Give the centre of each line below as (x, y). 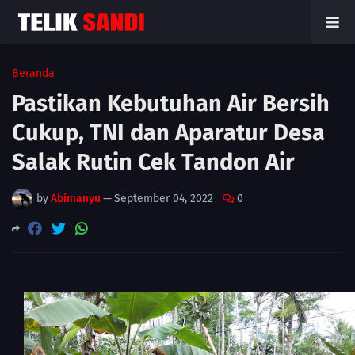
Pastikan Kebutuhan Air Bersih (171, 103)
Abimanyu (76, 198)
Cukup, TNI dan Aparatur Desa (168, 133)
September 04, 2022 (164, 198)
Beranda (33, 73)
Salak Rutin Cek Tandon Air (153, 162)
